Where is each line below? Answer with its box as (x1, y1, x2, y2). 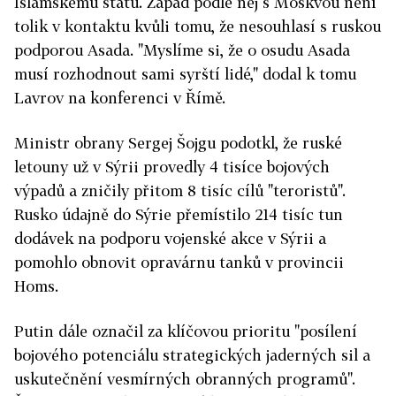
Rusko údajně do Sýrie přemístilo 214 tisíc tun (14, 205, 343, 225)
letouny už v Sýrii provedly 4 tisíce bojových (14, 157, 330, 177)
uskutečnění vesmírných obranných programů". (14, 369, 355, 389)
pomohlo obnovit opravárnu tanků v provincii (14, 253, 344, 272)
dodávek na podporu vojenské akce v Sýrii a (14, 229, 326, 248)
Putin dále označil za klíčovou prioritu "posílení (14, 322, 357, 341)
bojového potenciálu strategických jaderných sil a (14, 346, 370, 365)
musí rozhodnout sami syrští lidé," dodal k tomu (14, 65, 356, 84)
